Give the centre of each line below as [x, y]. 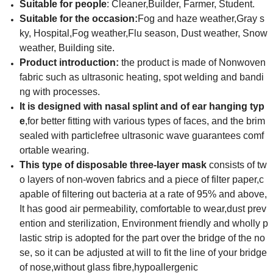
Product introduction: [69, 63]
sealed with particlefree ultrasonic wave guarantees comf [142, 136]
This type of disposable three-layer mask [114, 165]
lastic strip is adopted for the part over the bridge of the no [142, 238]
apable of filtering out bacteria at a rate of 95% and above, [143, 194]
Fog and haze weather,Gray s [201, 19]
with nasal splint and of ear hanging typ [174, 107]
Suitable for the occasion [77, 19]
